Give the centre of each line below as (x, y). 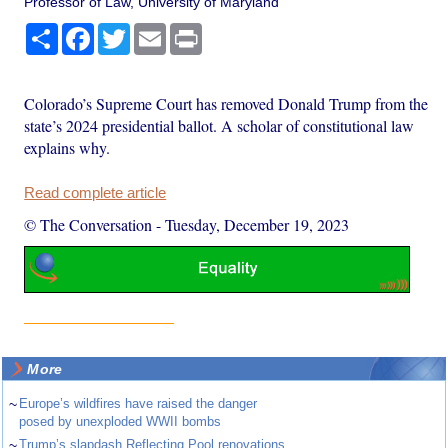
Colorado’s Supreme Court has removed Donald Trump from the (226, 103)
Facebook (126, 30)
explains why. (67, 147)
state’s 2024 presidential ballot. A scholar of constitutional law (219, 125)
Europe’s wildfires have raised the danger (138, 404)
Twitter (151, 30)
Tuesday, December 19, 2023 (257, 224)
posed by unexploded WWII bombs (120, 422)
